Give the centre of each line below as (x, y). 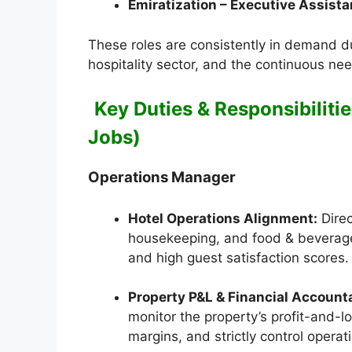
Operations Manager (162, 178)
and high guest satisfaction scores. (238, 257)
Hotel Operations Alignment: (223, 218)
